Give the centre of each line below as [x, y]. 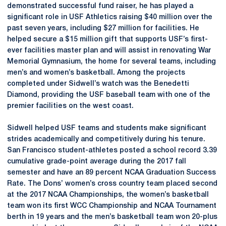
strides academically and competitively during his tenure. [106, 139]
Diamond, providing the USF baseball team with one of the [109, 95]
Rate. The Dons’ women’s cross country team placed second [112, 184]
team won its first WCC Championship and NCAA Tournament [112, 206]
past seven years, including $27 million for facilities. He [103, 29]
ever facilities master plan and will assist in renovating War [109, 51]
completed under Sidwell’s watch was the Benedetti [98, 84]
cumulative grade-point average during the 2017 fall [97, 162]
